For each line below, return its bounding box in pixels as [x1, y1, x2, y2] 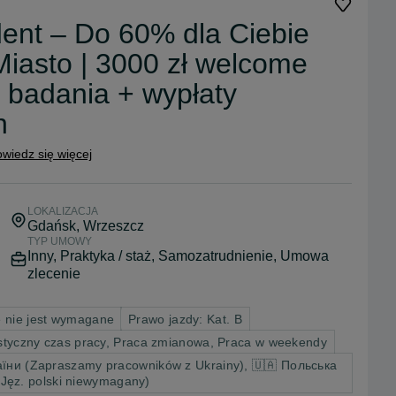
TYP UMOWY [27, 234, 92, 247]
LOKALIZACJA [27, 204, 98, 217]
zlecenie [27, 265, 80, 281]
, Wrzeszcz [75, 217, 144, 233]
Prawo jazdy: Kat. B [128, 311, 242, 326]
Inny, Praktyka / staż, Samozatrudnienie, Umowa [27, 247, 329, 263]
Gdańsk [27, 217, 76, 233]
